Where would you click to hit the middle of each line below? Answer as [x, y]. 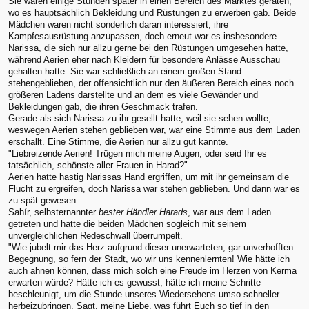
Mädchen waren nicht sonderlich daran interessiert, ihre [118, 25]
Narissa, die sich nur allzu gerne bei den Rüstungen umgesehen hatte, [148, 48]
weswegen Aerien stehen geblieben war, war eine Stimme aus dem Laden [154, 130]
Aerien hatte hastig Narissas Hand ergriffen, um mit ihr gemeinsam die [149, 177]
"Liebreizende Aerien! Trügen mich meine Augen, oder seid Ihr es [138, 154]
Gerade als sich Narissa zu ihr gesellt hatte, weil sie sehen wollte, [140, 119]
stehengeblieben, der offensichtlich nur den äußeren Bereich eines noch [151, 83]
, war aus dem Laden [229, 212]
